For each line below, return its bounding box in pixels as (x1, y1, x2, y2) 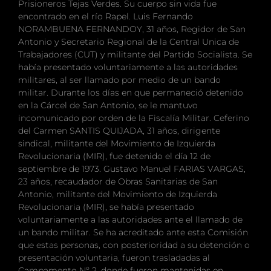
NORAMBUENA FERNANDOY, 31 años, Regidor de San (18, 23, 246, 34)
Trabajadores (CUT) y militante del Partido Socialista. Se (18, 48, 252, 60)
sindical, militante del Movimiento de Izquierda (18, 137, 215, 149)
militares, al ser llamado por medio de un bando (18, 74, 221, 85)
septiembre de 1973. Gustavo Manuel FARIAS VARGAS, (18, 163, 246, 174)
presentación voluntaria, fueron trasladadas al (18, 252, 210, 263)
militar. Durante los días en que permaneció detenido (18, 87, 243, 98)
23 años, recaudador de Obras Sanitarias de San (18, 175, 218, 187)
